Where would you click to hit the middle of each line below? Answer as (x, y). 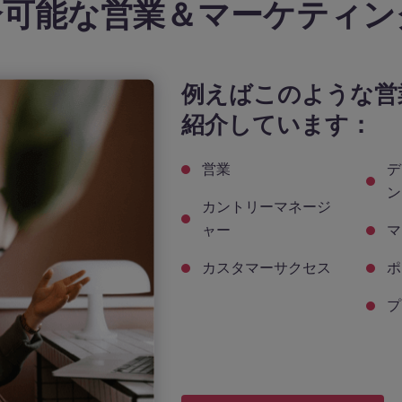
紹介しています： (276, 125)
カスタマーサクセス (266, 268)
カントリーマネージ (266, 207)
